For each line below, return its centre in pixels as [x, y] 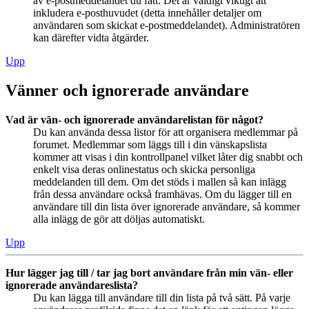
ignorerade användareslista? [72, 285]
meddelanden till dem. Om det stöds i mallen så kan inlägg [160, 181]
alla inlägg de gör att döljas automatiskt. [119, 219]
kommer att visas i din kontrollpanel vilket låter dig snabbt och [168, 157]
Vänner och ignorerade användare [127, 91]
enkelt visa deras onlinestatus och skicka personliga [144, 169]
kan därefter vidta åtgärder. [91, 38]
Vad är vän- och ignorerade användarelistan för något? [134, 119]
